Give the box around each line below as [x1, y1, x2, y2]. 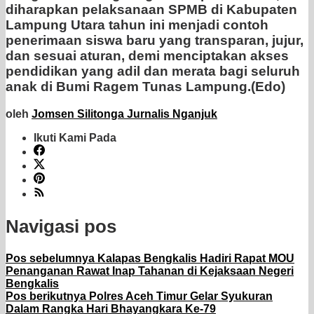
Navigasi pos [6, 215, 116, 237]
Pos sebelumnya [6, 252, 95, 265]
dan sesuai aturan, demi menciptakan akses [6, 48, 289, 64]
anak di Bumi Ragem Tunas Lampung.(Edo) [6, 79, 285, 95]
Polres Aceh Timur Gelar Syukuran [86, 290, 273, 303]
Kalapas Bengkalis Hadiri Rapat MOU [95, 252, 294, 265]
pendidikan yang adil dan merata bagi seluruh [6, 64, 300, 79]
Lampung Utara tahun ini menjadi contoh [6, 18, 268, 33]
